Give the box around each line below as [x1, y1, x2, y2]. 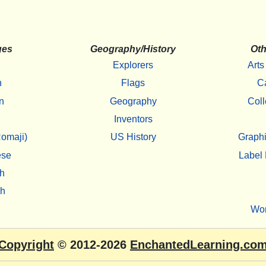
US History [110, 132, 156, 142]
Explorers [113, 59, 153, 70]
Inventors [113, 113, 153, 124]
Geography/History [90, 43, 176, 54]
